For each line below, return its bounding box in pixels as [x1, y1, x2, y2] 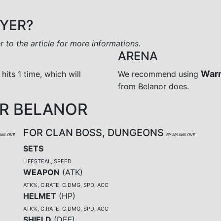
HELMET [23, 190, 56, 201]
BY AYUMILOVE [166, 132, 195, 137]
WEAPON [23, 167, 60, 177]
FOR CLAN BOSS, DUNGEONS [23, 126, 166, 139]
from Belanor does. [118, 81, 189, 91]
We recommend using [118, 69, 201, 79]
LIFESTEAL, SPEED [23, 157, 72, 165]
